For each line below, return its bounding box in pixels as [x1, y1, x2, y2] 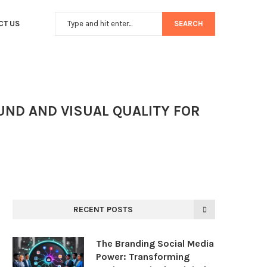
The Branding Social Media [96, 238, 214, 250]
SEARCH [174, 19, 203, 29]
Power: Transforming [96, 251, 190, 263]
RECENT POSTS [73, 204, 133, 215]
